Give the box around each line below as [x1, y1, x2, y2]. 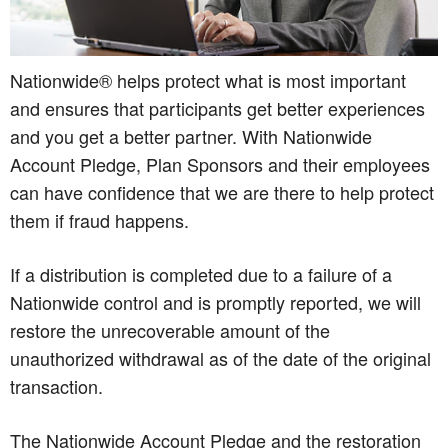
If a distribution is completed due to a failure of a [10, 260, 392, 287]
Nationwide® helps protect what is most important [10, 66, 406, 93]
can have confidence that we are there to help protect [10, 178, 434, 205]
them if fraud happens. [10, 206, 189, 233]
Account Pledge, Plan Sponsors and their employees [10, 150, 430, 177]
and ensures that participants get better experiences [10, 94, 425, 121]
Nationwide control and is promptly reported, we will [10, 288, 421, 315]
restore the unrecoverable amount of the [10, 316, 330, 343]
